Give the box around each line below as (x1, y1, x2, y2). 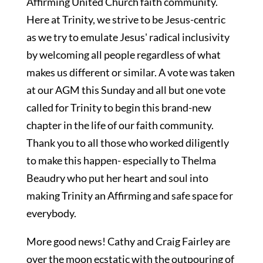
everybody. (26, 207, 76, 220)
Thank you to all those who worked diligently (26, 136, 229, 149)
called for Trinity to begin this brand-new (26, 101, 211, 114)
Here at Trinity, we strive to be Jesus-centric (26, 13, 225, 26)
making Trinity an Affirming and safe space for (26, 189, 233, 202)
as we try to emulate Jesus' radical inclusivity (26, 31, 230, 43)
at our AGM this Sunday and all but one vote (26, 83, 225, 96)
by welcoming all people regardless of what (26, 48, 221, 61)
